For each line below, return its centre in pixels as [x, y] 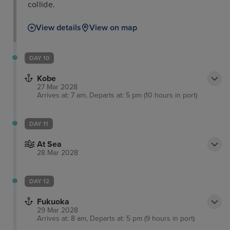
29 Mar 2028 [57, 210]
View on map [113, 28]
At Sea [49, 145]
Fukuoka [53, 202]
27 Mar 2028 [57, 87]
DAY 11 [39, 124]
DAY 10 [39, 58]
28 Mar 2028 [57, 153]
